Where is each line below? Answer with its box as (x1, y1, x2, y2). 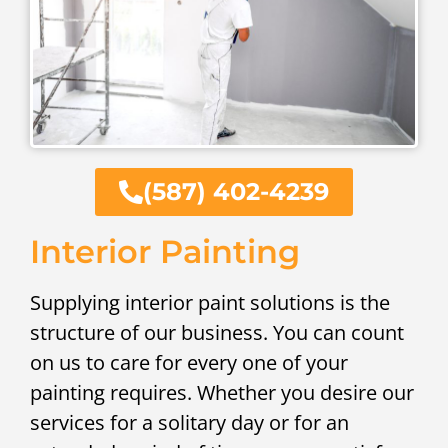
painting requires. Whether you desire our (30, 379, 414, 407)
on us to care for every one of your (30, 349, 348, 377)
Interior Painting (30, 232, 300, 272)
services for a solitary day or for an (30, 409, 349, 437)
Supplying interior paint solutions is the (30, 289, 390, 317)
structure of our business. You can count (30, 319, 404, 347)
